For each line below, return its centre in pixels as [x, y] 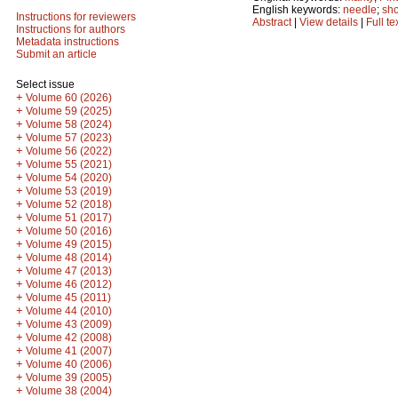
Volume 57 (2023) [69, 138]
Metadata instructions [68, 42]
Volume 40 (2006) [69, 364]
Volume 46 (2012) [69, 284]
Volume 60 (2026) [69, 98]
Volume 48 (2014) [69, 258]
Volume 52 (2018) [69, 204]
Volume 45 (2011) [68, 298]
